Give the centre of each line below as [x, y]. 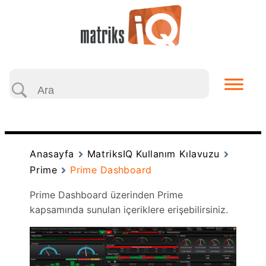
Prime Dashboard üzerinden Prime [107, 195]
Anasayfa [52, 154]
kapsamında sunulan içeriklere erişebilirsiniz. [129, 210]
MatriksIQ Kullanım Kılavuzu [153, 154]
